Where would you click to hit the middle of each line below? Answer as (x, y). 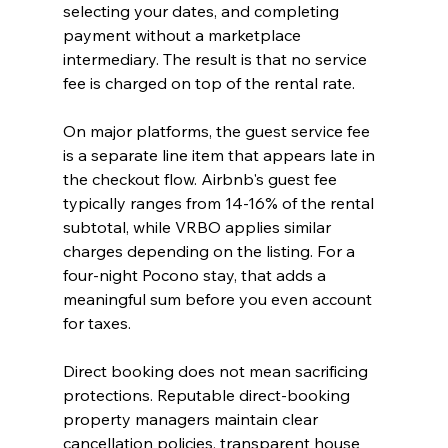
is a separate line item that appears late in (220, 155)
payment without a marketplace (183, 35)
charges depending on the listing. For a (210, 251)
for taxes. (96, 323)
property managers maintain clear (192, 419)
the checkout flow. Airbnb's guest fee (201, 179)
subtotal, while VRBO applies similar (198, 227)
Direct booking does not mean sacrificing (217, 371)
